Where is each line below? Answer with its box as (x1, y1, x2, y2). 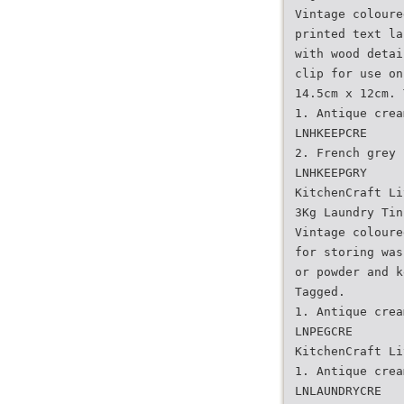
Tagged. (295, 285, 345, 298)
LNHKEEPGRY (295, 166, 367, 179)
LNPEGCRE (295, 325, 353, 338)
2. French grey (295, 146, 396, 160)
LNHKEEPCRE (295, 126, 367, 140)
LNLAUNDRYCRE (295, 384, 381, 398)
